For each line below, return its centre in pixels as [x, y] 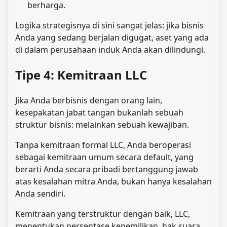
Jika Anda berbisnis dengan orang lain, [89, 101]
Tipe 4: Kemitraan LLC [81, 75]
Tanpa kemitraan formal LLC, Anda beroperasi [103, 145]
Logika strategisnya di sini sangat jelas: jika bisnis [109, 26]
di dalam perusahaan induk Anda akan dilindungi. [110, 50]
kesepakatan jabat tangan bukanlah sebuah [99, 113]
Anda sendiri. [40, 194]
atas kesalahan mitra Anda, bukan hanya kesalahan [113, 182]
